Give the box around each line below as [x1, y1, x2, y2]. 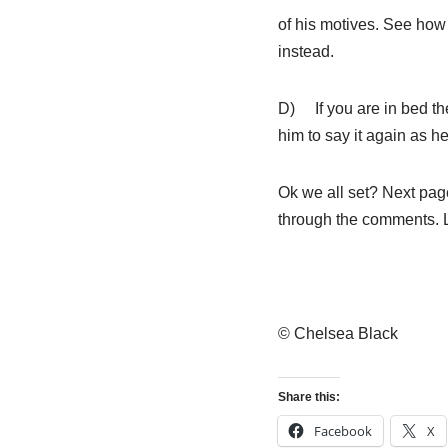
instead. [277, 43, 334, 60]
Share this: [277, 390, 340, 404]
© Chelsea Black [277, 325, 398, 342]
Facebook [313, 422, 372, 440]
